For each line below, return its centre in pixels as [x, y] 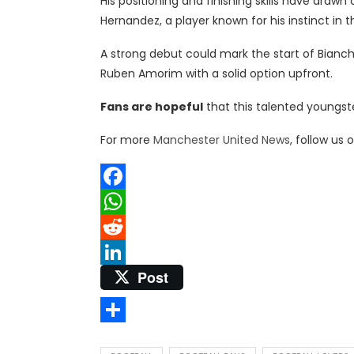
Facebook [127, 201]
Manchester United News [222, 139]
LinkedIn [122, 277]
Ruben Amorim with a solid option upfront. [217, 73]
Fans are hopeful [152, 106]
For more [127, 139]
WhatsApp [129, 226]
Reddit [118, 252]
